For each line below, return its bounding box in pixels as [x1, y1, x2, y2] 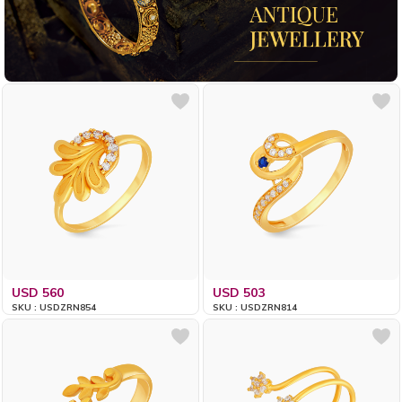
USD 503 [213, 284, 266, 301]
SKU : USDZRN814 [213, 301, 298, 313]
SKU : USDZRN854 [12, 301, 97, 313]
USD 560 [12, 284, 65, 301]
